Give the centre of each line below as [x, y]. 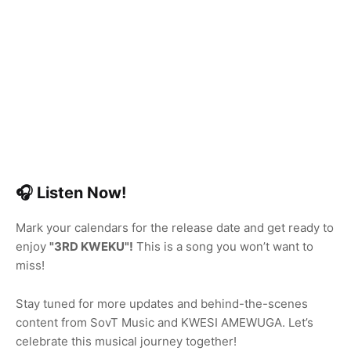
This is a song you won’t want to [223, 247]
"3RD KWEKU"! [91, 247]
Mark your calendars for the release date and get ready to [175, 228]
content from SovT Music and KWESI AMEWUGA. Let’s [165, 323]
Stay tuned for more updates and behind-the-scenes [162, 304]
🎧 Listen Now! [71, 193]
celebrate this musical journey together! [126, 342]
